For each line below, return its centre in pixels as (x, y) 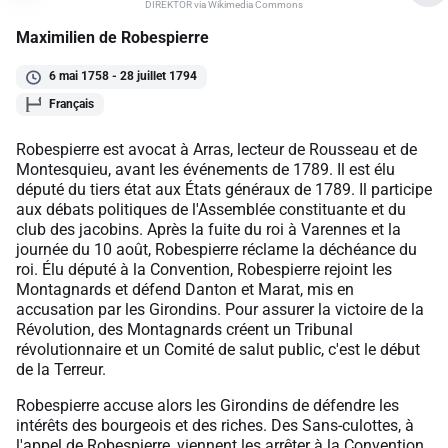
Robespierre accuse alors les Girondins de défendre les (207, 405)
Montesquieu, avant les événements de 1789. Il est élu (205, 169)
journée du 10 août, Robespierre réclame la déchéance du (216, 249)
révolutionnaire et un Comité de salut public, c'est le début (218, 349)
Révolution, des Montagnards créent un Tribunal (184, 329)
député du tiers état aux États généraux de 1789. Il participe (224, 189)
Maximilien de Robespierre (112, 38)
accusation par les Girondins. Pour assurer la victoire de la (220, 309)
